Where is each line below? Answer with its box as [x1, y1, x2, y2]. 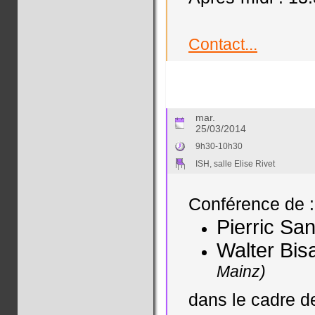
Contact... [188, 35, 257, 53]
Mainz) [217, 262, 266, 281]
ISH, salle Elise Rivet [195, 159, 275, 169]
